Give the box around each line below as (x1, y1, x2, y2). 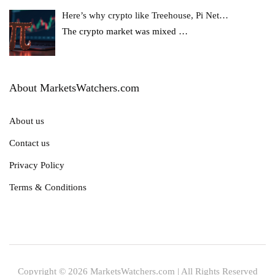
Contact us (9, 138, 50, 149)
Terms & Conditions (9, 182, 87, 193)
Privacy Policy (9, 160, 64, 171)
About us (9, 116, 44, 126)
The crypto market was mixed (62, 26, 179, 36)
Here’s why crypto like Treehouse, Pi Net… (62, 10, 229, 20)
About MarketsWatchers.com (9, 82, 139, 95)
